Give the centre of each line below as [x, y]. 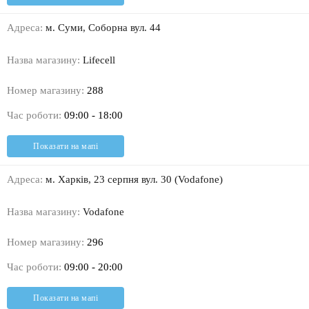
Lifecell [98, 60]
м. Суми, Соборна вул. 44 [102, 28]
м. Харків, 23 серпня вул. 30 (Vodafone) [133, 180]
